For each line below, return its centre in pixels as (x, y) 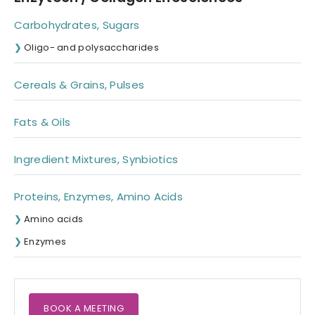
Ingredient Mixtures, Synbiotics (96, 159)
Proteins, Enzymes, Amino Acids (98, 196)
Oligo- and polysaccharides (91, 47)
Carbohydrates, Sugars (77, 25)
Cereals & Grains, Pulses (79, 84)
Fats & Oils (43, 122)
